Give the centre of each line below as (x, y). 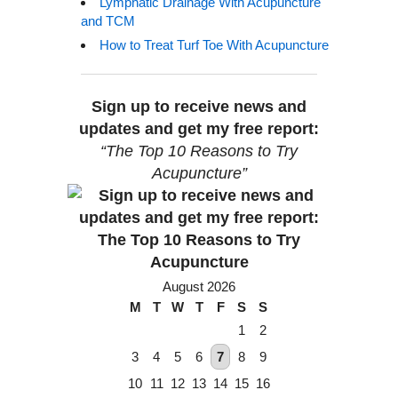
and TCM (108, 20)
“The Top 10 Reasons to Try (199, 150)
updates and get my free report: (199, 128)
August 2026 (199, 286)
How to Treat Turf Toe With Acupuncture (214, 44)
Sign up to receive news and (199, 106)
